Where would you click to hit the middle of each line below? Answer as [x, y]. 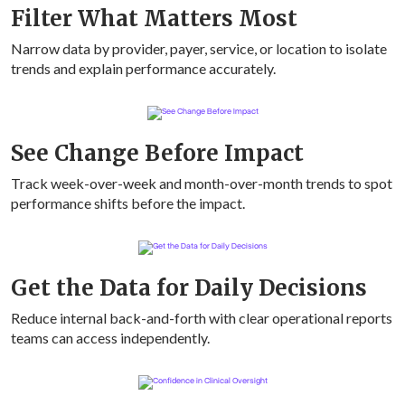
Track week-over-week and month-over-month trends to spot [202, 184]
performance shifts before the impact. [128, 203]
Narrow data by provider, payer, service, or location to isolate [199, 49]
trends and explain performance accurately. [143, 69]
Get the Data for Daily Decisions [189, 288]
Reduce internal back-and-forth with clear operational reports [202, 318]
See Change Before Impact [157, 154]
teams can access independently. [110, 338]
